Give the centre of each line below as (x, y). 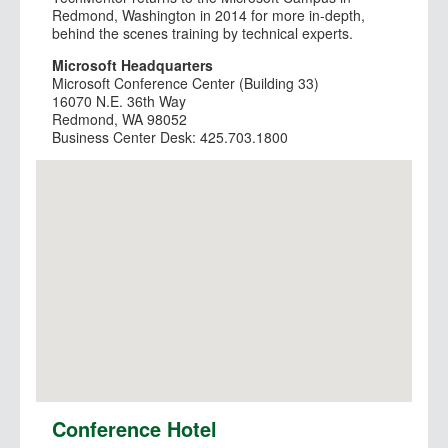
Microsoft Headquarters (132, 65)
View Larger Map (83, 219)
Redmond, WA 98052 (119, 119)
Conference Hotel (134, 428)
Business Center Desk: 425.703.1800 (170, 137)
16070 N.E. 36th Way (119, 101)
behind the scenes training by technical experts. (202, 33)
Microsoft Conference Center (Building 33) (185, 83)
